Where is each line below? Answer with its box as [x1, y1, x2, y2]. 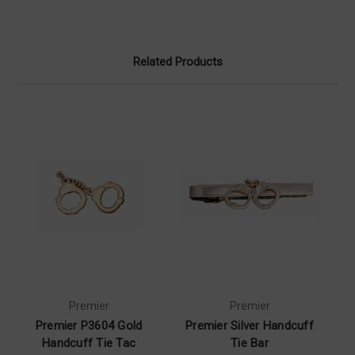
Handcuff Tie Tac [42, 335, 136, 350]
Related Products [132, 55, 223, 69]
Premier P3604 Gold [35, 318, 143, 333]
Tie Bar [231, 335, 269, 350]
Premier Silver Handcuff [185, 318, 314, 333]
